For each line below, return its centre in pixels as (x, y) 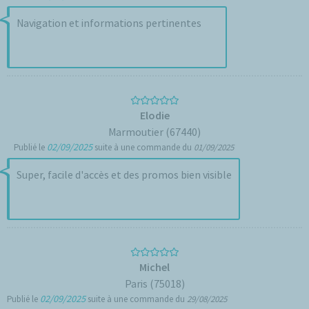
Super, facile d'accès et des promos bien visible (124, 175)
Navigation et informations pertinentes (109, 23)
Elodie (154, 115)
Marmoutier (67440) (154, 132)
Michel (154, 267)
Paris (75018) (154, 283)
